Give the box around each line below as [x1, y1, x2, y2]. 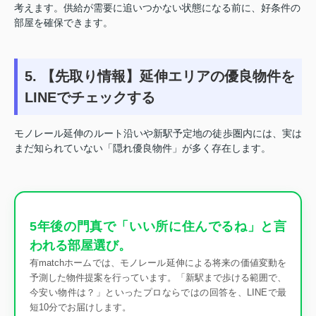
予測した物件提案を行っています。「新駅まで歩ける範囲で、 [30, 272, 286, 283]
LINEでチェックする [25, 89, 155, 105]
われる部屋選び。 [30, 238, 131, 253]
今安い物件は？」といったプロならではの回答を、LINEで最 [30, 286, 286, 298]
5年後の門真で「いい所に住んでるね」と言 [30, 219, 286, 233]
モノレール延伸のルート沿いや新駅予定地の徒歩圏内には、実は [14, 127, 302, 139]
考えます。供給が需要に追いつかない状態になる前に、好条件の [14, 1, 300, 13]
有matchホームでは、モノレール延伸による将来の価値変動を [30, 257, 286, 268]
